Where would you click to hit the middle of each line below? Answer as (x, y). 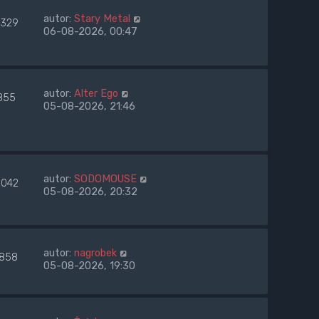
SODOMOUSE (105, 178)
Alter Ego (96, 93)
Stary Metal (102, 18)
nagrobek (95, 253)
